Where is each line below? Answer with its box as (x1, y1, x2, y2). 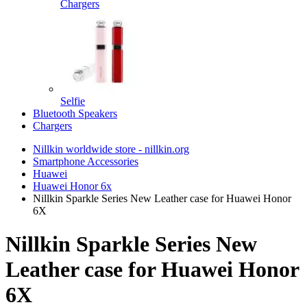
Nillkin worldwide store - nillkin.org (33, 143, 189, 155)
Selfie (60, 95, 85, 107)
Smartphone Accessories (33, 156, 138, 167)
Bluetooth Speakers (33, 108, 117, 119)
